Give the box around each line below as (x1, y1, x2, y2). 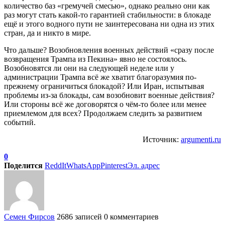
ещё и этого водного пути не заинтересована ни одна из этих (4, 19, 214, 28)
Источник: (143, 135, 181, 144)
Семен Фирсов (4, 212, 55, 221)
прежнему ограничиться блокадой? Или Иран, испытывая (4, 81, 204, 90)
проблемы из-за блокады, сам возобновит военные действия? (4, 90, 214, 99)
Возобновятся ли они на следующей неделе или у (4, 63, 174, 72)
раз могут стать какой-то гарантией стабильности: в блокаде (4, 10, 211, 19)
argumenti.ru (181, 135, 221, 144)
